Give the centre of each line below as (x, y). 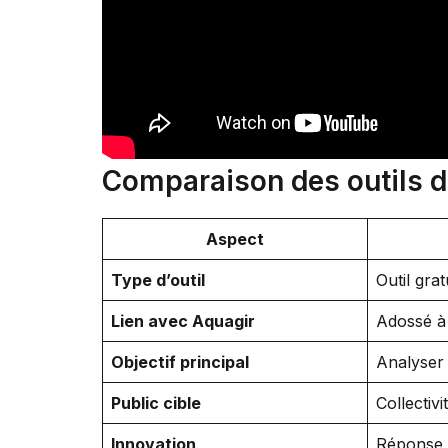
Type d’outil (158, 279)
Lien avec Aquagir (183, 320)
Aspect (235, 238)
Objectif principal (180, 361)
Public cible (156, 402)
